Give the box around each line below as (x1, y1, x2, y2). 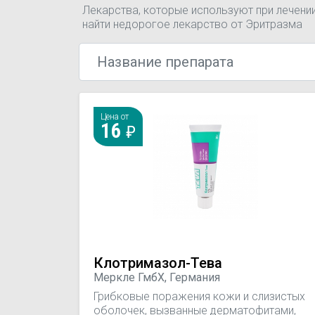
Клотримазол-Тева (94, 255, 222, 271)
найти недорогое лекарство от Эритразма (82, 18, 302, 31)
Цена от (101, 112, 129, 122)
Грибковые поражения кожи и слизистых (94, 289, 305, 303)
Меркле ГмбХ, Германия (94, 270, 220, 284)
